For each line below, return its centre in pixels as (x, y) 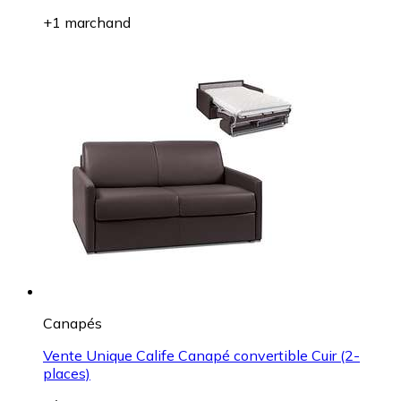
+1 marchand (87, 22)
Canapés (73, 323)
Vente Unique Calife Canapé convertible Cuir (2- (201, 355)
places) (67, 373)
